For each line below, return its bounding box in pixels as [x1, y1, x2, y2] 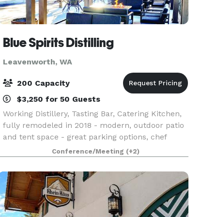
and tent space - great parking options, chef [3, 132, 167, 141]
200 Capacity [15, 78, 70, 88]
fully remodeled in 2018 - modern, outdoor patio [3, 121, 185, 130]
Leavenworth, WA [3, 57, 73, 66]
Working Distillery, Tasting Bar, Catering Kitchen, [3, 109, 182, 118]
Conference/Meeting [52, 148, 126, 155]
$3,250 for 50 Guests [15, 94, 101, 104]
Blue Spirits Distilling [3, 35, 114, 50]
